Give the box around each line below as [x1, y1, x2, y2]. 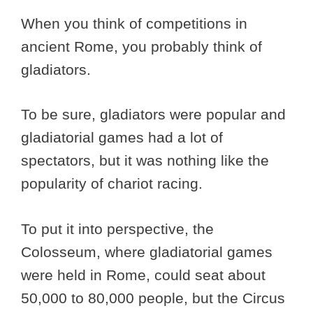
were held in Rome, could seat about [21, 266, 265, 283]
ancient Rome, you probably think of [21, 38, 262, 54]
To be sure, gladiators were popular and [21, 106, 286, 123]
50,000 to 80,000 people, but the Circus [21, 289, 285, 306]
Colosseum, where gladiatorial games [21, 243, 272, 260]
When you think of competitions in [21, 15, 247, 31]
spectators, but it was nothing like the [21, 152, 269, 169]
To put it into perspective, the [21, 220, 214, 237]
